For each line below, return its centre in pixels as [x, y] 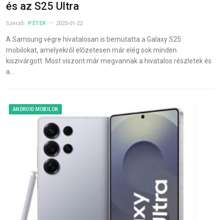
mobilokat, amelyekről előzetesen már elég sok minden [91, 50]
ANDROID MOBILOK [36, 110]
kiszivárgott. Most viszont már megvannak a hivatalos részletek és [109, 61]
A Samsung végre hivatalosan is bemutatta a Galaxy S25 [94, 40]
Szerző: [16, 24]
